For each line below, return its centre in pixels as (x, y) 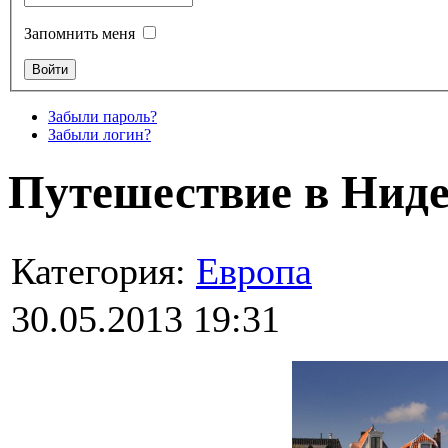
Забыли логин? (99, 134)
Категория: (103, 271)
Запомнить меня (79, 33)
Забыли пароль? (102, 116)
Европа (254, 271)
